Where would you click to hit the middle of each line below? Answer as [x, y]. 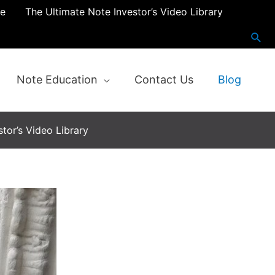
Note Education [57, 79]
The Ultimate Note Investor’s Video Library [124, 12]
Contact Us [164, 79]
